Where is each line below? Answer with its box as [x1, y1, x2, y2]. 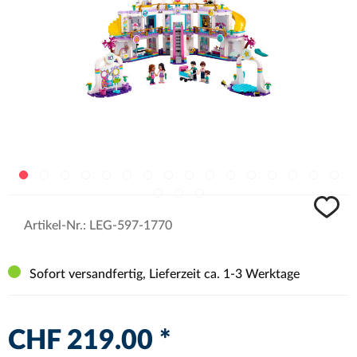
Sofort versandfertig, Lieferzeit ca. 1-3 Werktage [29, 267, 300, 280]
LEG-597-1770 [89, 218, 172, 232]
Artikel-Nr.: [24, 218, 86, 232]
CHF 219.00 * [8, 327, 171, 355]
